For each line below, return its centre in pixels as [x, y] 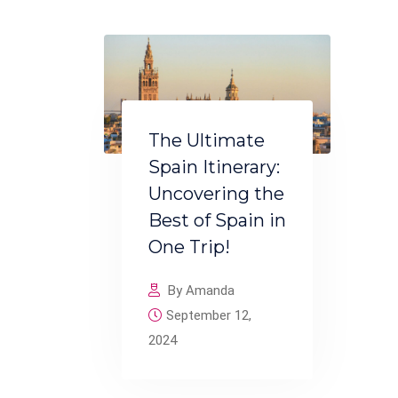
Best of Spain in [217, 221]
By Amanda [199, 291]
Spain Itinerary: [214, 167]
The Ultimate [207, 141]
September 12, [209, 316]
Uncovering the [216, 194]
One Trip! [189, 247]
